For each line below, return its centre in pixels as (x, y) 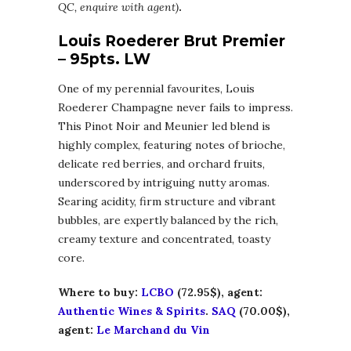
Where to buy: (100, 293)
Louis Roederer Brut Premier (172, 42)
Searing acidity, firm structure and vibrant (167, 202)
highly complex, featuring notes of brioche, (172, 145)
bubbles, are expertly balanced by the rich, (168, 221)
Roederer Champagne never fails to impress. (175, 108)
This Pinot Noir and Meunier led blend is (164, 127)
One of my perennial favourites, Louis (156, 89)
